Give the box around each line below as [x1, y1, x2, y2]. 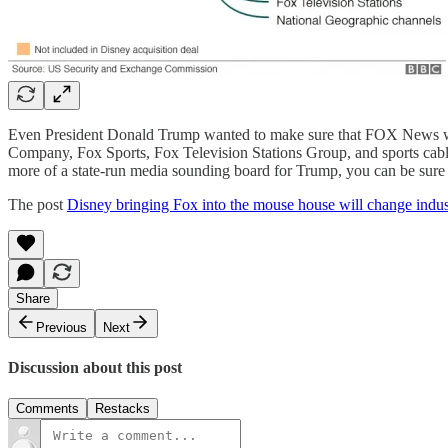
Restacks [95, 401, 150, 417]
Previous [36, 319, 87, 335]
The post [8, 195, 67, 213]
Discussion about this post [8, 359, 182, 377]
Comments [16, 401, 79, 417]
